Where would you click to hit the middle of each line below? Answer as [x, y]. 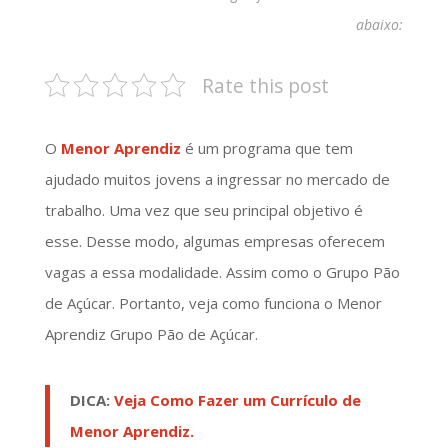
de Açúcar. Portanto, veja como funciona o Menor [213, 302]
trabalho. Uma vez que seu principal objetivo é [203, 209]
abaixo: [380, 24]
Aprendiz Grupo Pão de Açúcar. [151, 333]
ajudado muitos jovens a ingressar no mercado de [217, 178]
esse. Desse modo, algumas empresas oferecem [214, 240]
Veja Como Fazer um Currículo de [237, 399]
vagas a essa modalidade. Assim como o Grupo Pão [222, 271]
